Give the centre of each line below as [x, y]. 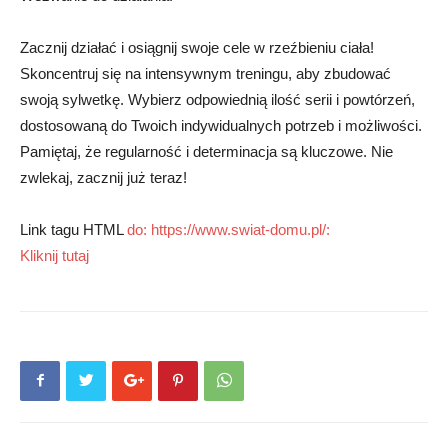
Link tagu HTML [73, 229]
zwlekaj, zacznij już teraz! [103, 177]
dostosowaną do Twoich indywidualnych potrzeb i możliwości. [221, 125]
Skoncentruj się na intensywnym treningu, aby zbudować [205, 73]
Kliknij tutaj [54, 255]
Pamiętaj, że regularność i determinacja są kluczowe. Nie [206, 151]
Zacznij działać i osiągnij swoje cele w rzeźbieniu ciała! [197, 47]
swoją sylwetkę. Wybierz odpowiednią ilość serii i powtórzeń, [217, 99]
